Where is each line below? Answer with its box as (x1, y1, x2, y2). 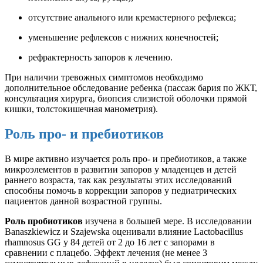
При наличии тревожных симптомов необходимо (5, 72, 203, 82)
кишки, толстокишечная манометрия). (5, 103, 158, 114)
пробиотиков (28, 215, 83, 226)
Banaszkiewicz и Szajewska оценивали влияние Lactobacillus (5, 226, 243, 237)
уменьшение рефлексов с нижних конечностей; (28, 32, 218, 42)
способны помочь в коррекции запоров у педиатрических (5, 185, 237, 195)
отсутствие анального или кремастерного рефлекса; (28, 12, 236, 22)
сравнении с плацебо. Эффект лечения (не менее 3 (5, 247, 207, 258)
